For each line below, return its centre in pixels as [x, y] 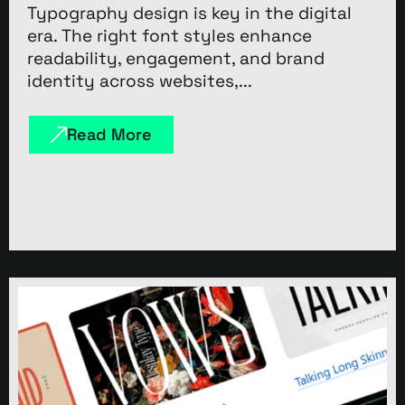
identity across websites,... [140, 80]
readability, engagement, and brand [176, 58]
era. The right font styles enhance [170, 35]
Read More [109, 134]
